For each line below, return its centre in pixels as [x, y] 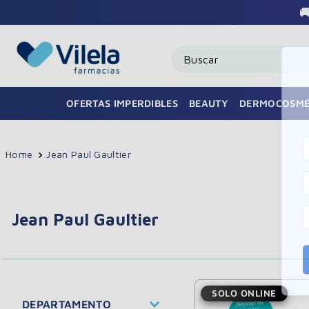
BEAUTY [209, 103]
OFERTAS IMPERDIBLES [122, 103]
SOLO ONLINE [244, 293]
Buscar [189, 51]
